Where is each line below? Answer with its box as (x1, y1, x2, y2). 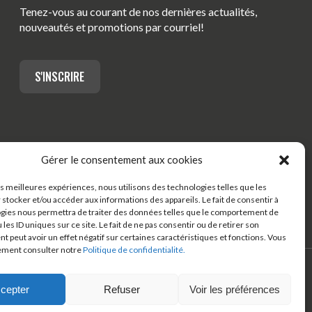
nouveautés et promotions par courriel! (19, 19, 204, 33)
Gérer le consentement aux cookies (40, 153, 203, 166)
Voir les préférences (189, 283, 280, 295)
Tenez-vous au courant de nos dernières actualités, (19, 4, 257, 18)
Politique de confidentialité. (83, 244, 185, 255)
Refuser (103, 283, 140, 295)
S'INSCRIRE (35, 68, 85, 85)
